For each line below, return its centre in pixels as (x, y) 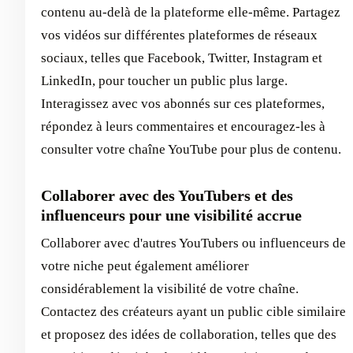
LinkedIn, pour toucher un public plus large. (164, 80)
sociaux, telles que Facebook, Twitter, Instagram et (182, 58)
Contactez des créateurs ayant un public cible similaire (193, 311)
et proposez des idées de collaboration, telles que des (189, 334)
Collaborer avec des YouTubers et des (167, 195)
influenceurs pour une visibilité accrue (171, 215)
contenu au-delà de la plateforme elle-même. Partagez (191, 12)
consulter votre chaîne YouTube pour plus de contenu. (191, 149)
